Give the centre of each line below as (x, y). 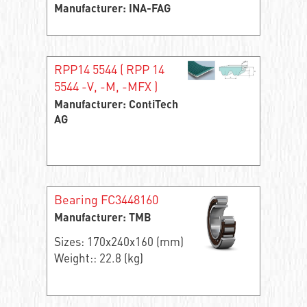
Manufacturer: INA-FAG (112, 10)
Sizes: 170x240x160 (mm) (119, 241)
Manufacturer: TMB (102, 219)
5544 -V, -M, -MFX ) (106, 86)
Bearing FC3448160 (106, 199)
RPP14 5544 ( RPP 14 (109, 69)
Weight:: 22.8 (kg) (98, 258)
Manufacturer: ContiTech (116, 106)
